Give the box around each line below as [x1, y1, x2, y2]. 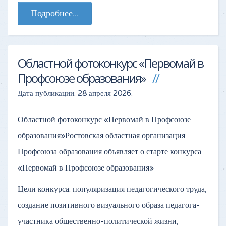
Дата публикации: [18, 88, 78, 98]
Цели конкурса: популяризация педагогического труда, [18, 184, 207, 194]
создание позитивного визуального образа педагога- [18, 200, 200, 210]
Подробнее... [31, 7, 79, 19]
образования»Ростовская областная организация [18, 130, 185, 141]
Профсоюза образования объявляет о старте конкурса [18, 146, 201, 157]
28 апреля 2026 [78, 88, 131, 98]
